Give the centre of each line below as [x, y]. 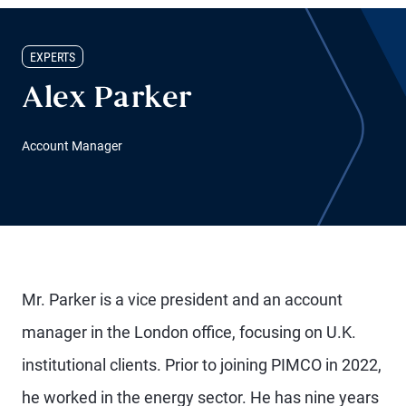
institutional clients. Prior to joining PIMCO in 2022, [202, 365]
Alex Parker [107, 100]
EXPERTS [53, 57]
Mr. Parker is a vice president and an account [182, 300]
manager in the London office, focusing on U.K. [189, 332]
